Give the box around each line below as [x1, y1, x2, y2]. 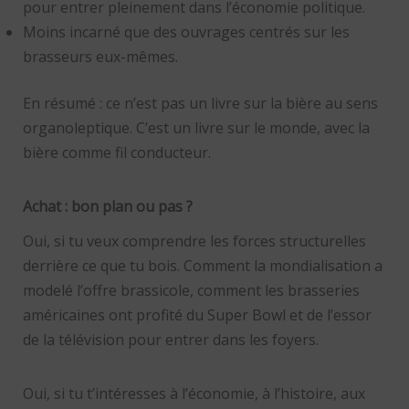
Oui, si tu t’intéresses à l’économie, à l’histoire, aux [22, 383, 365, 404]
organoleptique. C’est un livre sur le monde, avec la [22, 117, 370, 138]
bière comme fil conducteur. [22, 142, 211, 163]
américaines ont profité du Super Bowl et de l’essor [22, 304, 372, 325]
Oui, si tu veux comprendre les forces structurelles [22, 230, 366, 251]
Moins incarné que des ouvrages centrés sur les [22, 21, 350, 42]
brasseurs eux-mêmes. [22, 46, 178, 67]
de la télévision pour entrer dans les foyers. [22, 329, 319, 350]
